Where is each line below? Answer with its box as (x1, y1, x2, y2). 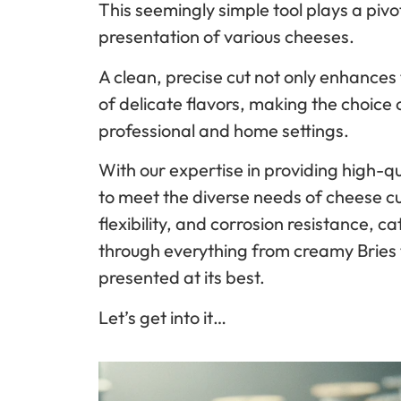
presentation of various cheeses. (98, 25, 354, 48)
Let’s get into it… (98, 305, 226, 328)
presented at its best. (98, 266, 265, 289)
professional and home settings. (98, 118, 349, 141)
